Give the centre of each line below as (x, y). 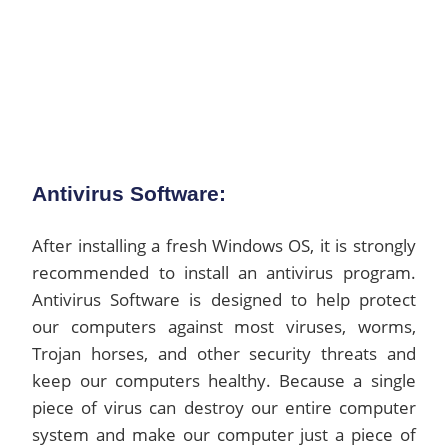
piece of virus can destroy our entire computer (224, 407)
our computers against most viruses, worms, (224, 326)
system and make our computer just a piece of (224, 434)
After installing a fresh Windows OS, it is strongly (224, 245)
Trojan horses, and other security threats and (224, 353)
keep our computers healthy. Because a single (224, 380)
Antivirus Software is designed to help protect (224, 299)
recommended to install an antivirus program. (224, 272)
